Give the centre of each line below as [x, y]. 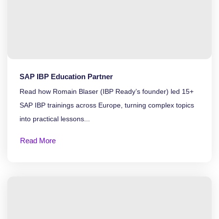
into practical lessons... [55, 119]
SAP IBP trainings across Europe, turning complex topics [107, 105]
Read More [38, 140]
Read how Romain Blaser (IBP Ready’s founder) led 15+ [107, 91]
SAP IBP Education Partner [66, 76]
